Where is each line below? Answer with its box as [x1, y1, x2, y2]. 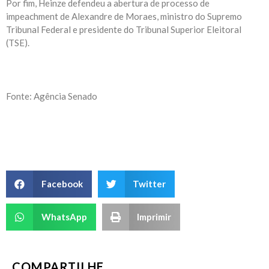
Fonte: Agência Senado [6, 91, 97, 102]
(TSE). [6, 37, 29, 49]
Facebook [41, 178, 83, 190]
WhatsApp [41, 211, 87, 223]
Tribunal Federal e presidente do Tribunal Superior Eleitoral [6, 24, 241, 35]
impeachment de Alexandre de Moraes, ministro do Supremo [6, 11, 242, 22]
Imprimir [137, 211, 171, 223]
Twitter [133, 178, 166, 190]
